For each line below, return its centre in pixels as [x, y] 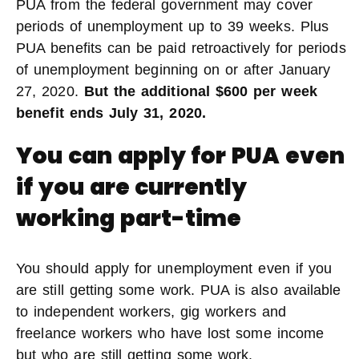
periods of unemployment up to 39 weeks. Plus [173, 26]
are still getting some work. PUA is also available [179, 290]
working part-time [129, 218]
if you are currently [132, 187]
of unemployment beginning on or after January [173, 70]
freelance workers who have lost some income [170, 333]
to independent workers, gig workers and [151, 312]
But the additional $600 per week [200, 91]
